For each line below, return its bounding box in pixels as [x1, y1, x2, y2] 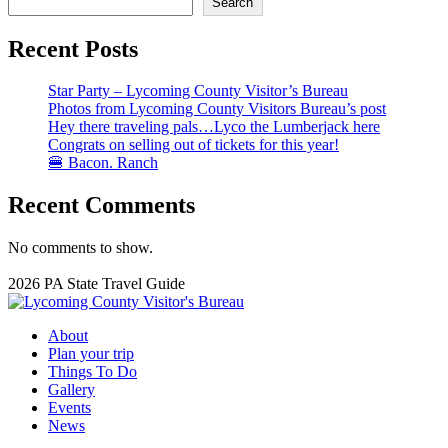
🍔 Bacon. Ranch [48, 154, 158, 172]
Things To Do [48, 363, 137, 381]
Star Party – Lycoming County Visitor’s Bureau [48, 82, 348, 100]
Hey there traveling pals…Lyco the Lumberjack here [48, 118, 380, 136]
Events [48, 399, 91, 417]
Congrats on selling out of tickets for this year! [48, 136, 339, 154]
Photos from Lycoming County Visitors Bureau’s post [48, 100, 386, 118]
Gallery [48, 381, 95, 399]
